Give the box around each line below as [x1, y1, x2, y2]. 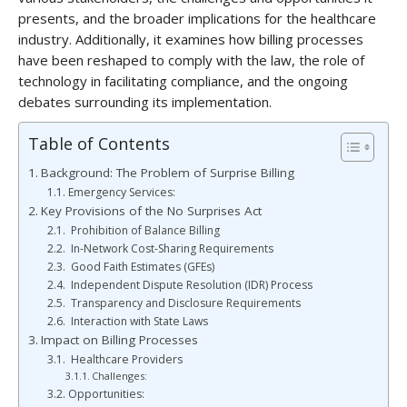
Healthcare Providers [67, 352, 183, 367]
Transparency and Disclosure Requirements [67, 295, 301, 311]
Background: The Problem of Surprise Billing [40, 164, 294, 181]
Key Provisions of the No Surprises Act [40, 203, 262, 219]
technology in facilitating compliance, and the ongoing [18, 72, 348, 90]
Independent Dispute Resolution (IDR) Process [67, 277, 313, 293]
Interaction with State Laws [67, 313, 208, 329]
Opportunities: [67, 386, 144, 402]
